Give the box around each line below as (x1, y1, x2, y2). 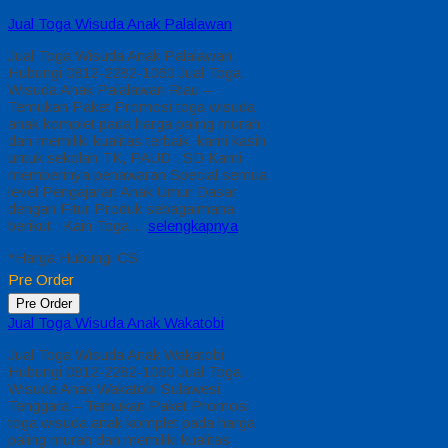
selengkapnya (148, 217, 238, 235)
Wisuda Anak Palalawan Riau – (8, 81, 211, 99)
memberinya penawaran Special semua (8, 166, 267, 184)
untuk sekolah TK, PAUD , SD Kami (8, 149, 242, 167)
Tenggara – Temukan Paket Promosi (8, 397, 249, 415)
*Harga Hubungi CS (8, 249, 138, 267)
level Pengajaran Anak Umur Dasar (8, 183, 237, 201)
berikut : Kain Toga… (8, 217, 148, 235)
